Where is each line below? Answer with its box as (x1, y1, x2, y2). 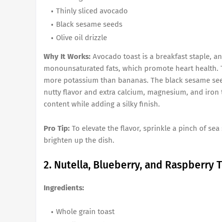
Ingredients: (44, 183, 84, 192)
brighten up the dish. (44, 136, 114, 145)
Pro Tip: (44, 124, 70, 133)
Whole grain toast (56, 207, 114, 216)
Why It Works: (44, 52, 91, 61)
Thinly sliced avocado (56, 6, 128, 15)
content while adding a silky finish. (44, 100, 160, 109)
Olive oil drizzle (56, 33, 107, 42)
